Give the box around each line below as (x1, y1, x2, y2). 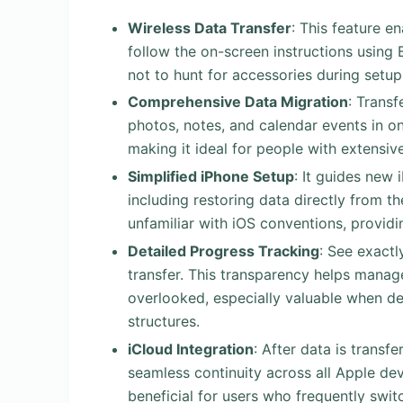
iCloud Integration (128, 339, 254, 358)
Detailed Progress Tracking (128, 241, 319, 260)
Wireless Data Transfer (128, 18, 291, 37)
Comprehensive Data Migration (128, 93, 348, 112)
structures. (128, 311, 200, 330)
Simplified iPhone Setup (128, 167, 294, 186)
